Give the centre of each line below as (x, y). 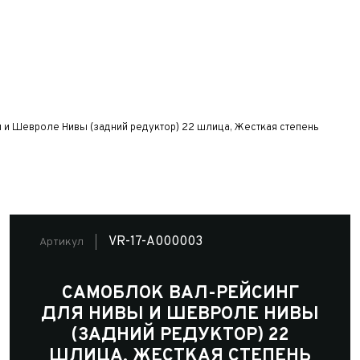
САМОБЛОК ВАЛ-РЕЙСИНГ (180, 294)
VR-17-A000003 (155, 242)
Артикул (61, 242)
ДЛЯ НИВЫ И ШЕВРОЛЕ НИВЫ (180, 315)
